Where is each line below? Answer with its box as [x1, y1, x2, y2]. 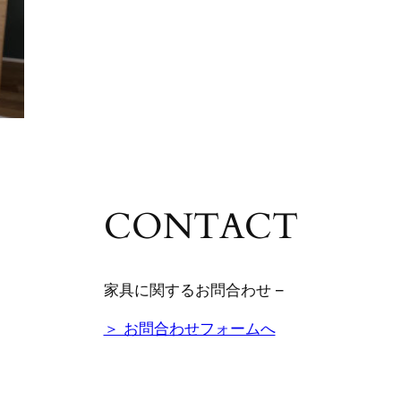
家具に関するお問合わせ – [103, 280, 284, 299]
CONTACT [103, 201, 298, 252]
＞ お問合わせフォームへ [103, 319, 276, 337]
